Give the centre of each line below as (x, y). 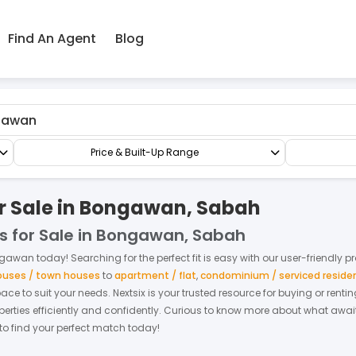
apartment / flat (155, 275)
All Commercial (42, 64)
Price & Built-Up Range (144, 152)
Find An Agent (52, 39)
